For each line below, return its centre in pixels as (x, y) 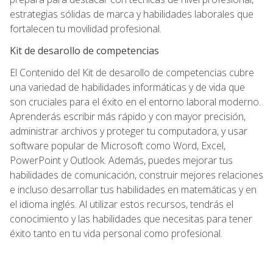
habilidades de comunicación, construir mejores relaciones (136, 175)
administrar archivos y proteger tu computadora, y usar (129, 131)
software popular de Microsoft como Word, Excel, (118, 145)
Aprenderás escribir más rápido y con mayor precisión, (128, 116)
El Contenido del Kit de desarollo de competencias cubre (132, 72)
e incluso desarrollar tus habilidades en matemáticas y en (133, 189)
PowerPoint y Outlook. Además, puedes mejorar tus (121, 160)
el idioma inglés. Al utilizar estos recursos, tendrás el (122, 204)
